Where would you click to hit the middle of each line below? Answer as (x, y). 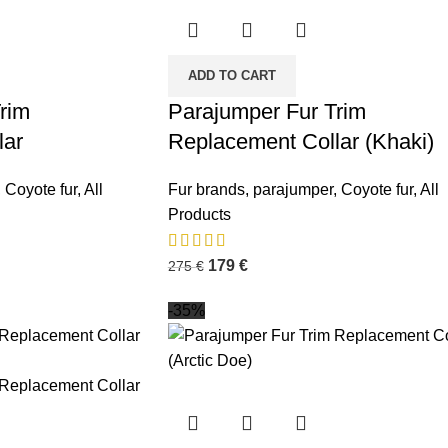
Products (199, 214)
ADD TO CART (231, 75)
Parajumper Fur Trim (266, 111)
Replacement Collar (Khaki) (300, 141)
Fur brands (206, 189)
